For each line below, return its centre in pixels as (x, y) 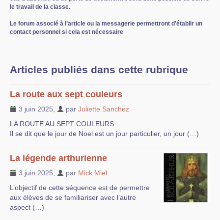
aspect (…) (27, 207)
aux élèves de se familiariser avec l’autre (73, 197)
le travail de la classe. (40, 7)
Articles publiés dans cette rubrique (99, 69)
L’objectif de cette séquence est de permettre (80, 187)
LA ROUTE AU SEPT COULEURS (62, 124)
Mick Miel (93, 173)
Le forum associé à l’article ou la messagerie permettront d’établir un (106, 24)
